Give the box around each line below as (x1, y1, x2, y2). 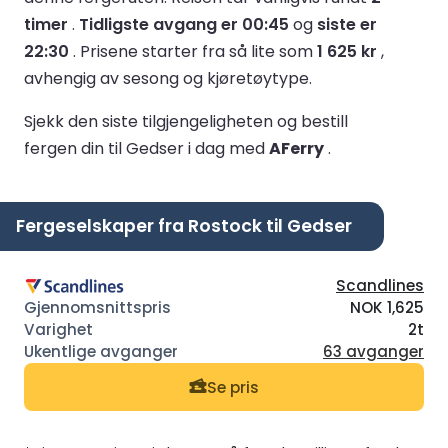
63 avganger (323, 341, 424, 363)
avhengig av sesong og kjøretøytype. (24, 66, 312, 90)
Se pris (207, 376, 259, 398)
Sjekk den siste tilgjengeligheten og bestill (24, 109, 348, 133)
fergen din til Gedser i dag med (24, 136, 269, 160)
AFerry (269, 136, 324, 160)
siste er (317, 12, 377, 36)
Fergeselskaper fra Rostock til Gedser (16, 213, 352, 238)
